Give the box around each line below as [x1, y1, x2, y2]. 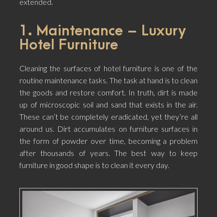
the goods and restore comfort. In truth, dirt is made [19, 88, 198, 97]
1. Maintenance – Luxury [19, 23, 186, 40]
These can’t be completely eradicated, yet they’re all [19, 112, 198, 122]
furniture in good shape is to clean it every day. [19, 160, 169, 170]
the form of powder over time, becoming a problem [19, 136, 198, 146]
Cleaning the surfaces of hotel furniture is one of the [19, 63, 198, 73]
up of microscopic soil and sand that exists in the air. [19, 100, 198, 109]
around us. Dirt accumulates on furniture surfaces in [19, 124, 198, 134]
